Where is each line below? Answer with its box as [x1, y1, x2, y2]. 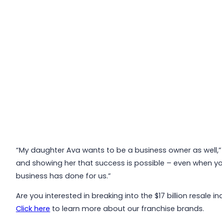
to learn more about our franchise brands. [50, 204, 205, 214]
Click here [16, 204, 51, 214]
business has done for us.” [16, 170, 111, 181]
